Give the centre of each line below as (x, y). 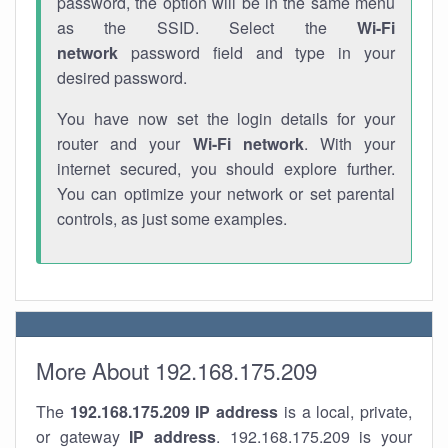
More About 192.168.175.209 (176, 370)
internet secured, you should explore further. (226, 168)
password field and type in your (256, 52)
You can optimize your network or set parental (226, 193)
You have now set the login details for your (226, 118)
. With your (349, 143)
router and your (125, 143)
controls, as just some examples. (172, 218)
